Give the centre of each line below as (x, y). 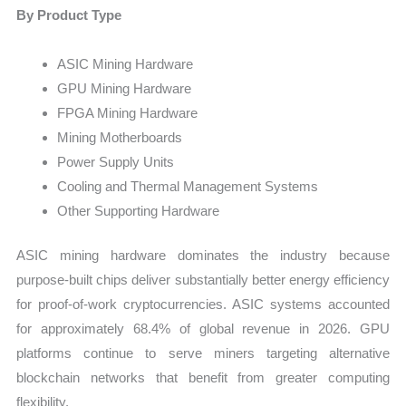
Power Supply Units (116, 161)
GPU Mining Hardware (125, 88)
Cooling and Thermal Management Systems (188, 186)
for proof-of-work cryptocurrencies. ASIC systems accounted (203, 304)
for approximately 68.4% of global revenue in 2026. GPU (203, 329)
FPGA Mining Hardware (128, 112)
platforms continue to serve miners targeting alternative (203, 353)
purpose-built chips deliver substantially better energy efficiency (203, 280)
